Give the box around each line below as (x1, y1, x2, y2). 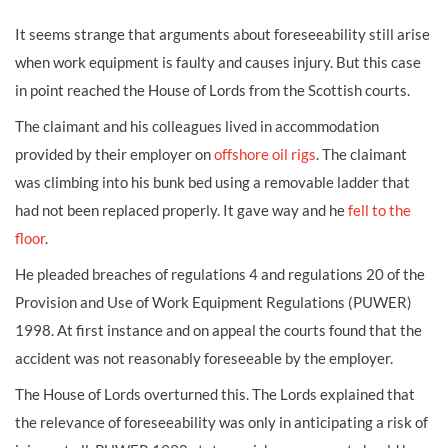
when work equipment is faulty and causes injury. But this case (15, 53, 421, 71)
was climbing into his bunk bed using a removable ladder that (15, 173, 410, 191)
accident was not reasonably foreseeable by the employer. (15, 349, 393, 367)
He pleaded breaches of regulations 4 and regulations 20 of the (15, 265, 425, 283)
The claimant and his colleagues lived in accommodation (15, 117, 379, 135)
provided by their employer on (15, 145, 214, 163)
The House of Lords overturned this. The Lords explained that (15, 385, 415, 403)
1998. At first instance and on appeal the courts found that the (15, 321, 422, 339)
